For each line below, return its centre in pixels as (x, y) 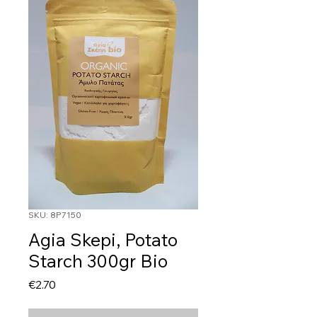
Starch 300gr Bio (98, 261)
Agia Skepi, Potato (103, 240)
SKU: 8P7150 (55, 215)
